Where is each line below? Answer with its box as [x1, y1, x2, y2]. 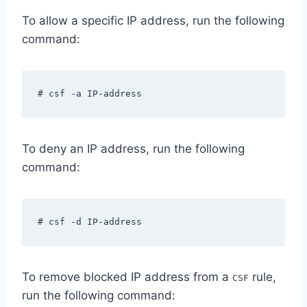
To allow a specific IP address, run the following [22, 14, 284, 28]
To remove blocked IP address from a [22, 270, 232, 284]
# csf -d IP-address [37, 216, 142, 227]
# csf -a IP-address [37, 88, 142, 99]
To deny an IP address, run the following [22, 142, 245, 156]
